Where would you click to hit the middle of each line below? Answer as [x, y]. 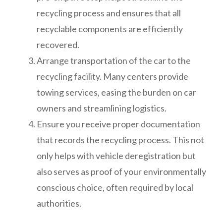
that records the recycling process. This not [120, 139]
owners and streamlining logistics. [102, 108]
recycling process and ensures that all [109, 13]
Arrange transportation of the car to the [114, 60]
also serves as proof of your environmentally [121, 171]
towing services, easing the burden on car [116, 92]
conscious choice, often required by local [115, 187]
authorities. [59, 203]
